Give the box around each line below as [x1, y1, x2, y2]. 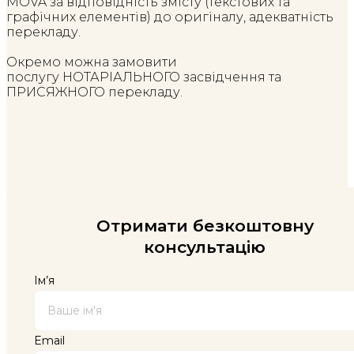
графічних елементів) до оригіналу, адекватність [6, 9, 333, 24]
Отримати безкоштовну [96, 215, 314, 235]
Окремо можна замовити [6, 54, 177, 70]
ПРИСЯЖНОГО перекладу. [6, 84, 183, 100]
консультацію [144, 236, 265, 257]
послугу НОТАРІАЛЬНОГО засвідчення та [6, 69, 281, 85]
